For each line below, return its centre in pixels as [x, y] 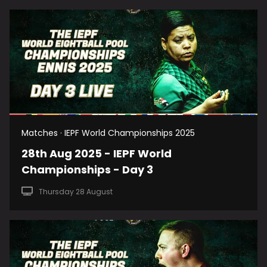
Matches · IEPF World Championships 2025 [108, 133]
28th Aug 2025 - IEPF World [97, 154]
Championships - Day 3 [87, 170]
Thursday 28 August [75, 192]
